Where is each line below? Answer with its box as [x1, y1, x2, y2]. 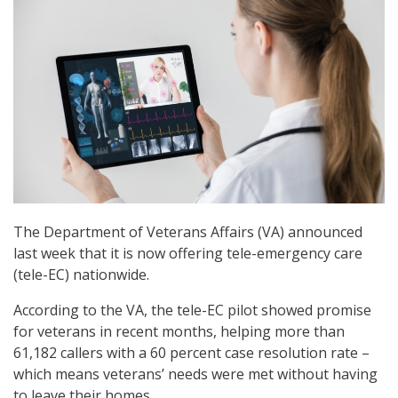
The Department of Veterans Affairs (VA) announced [13, 222, 362, 243]
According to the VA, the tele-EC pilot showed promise [13, 300, 371, 321]
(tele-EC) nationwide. [13, 265, 149, 285]
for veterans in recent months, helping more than [13, 322, 345, 342]
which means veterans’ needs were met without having [13, 364, 378, 385]
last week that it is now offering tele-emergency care [13, 243, 362, 264]
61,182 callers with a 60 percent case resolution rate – [13, 343, 370, 363]
